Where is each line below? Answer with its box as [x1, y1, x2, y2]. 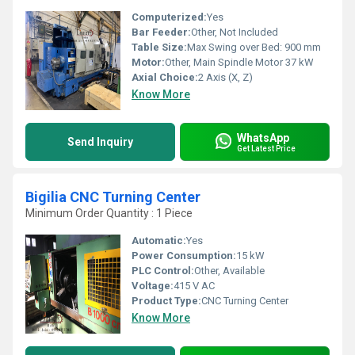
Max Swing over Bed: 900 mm [187, 41, 321, 53]
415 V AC [174, 280, 215, 292]
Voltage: [132, 280, 174, 292]
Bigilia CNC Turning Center [25, 189, 200, 205]
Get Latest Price [237, 143, 296, 153]
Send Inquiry [67, 136, 133, 148]
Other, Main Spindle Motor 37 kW [165, 56, 314, 68]
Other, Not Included [191, 26, 278, 38]
